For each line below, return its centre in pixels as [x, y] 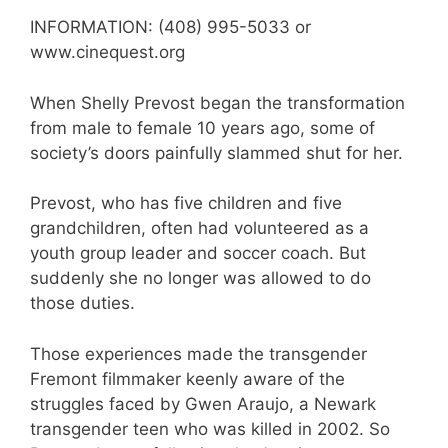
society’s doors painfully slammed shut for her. [216, 152]
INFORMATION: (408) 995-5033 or [170, 27]
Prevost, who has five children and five [186, 203]
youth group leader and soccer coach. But [198, 253]
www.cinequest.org [107, 52]
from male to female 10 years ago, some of [202, 127]
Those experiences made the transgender [198, 353]
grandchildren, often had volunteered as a [199, 228]
